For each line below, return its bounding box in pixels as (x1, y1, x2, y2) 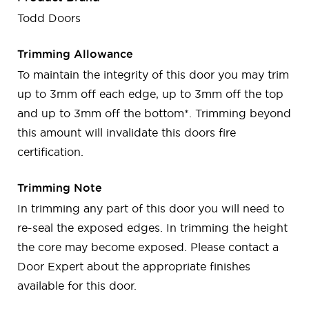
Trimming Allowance (17, 48, 133, 61)
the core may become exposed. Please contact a (17, 241, 279, 254)
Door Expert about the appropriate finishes (17, 260, 250, 273)
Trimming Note (17, 181, 102, 195)
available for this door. (17, 279, 137, 292)
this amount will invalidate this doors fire (17, 126, 236, 139)
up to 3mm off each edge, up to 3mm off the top (17, 88, 283, 101)
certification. (17, 146, 83, 159)
